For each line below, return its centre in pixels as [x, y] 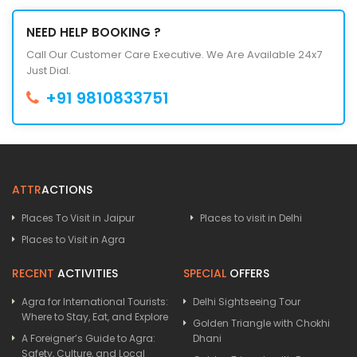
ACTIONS [67, 189]
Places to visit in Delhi [251, 218]
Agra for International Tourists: [95, 301]
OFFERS [248, 273]
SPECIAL [205, 273]
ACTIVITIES [86, 273]
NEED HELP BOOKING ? [94, 32]
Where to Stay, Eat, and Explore [95, 316]
